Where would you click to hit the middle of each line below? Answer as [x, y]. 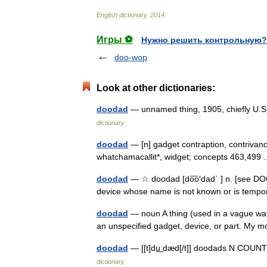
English [107, 15]
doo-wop [131, 57]
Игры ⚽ [115, 40]
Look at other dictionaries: [156, 88]
